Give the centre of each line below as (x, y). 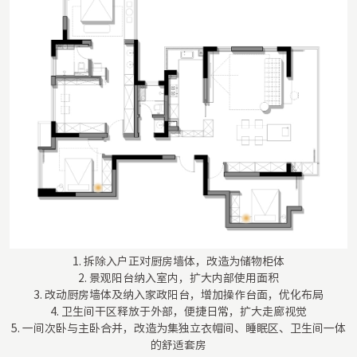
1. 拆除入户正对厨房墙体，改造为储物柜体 (178, 261)
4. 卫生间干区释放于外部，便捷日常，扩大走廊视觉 (178, 311)
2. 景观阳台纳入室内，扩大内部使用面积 (178, 278)
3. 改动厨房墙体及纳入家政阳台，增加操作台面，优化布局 (178, 294)
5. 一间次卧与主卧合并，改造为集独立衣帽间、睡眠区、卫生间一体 (178, 328)
